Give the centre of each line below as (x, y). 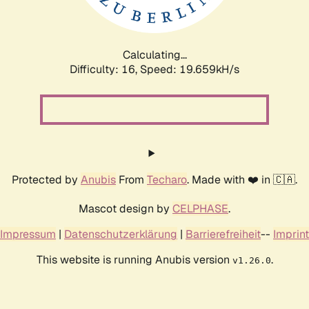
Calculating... (154, 54)
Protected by (46, 179)
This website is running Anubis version (134, 259)
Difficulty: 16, (105, 69)
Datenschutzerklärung (121, 234)
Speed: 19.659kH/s (190, 69)
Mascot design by (126, 208)
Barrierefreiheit (223, 234)
